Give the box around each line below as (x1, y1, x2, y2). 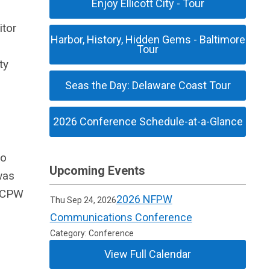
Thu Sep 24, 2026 (49, 195, 116, 205)
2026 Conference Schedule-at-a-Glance (52, 115, 243, 128)
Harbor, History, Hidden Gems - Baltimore (50, 33, 245, 46)
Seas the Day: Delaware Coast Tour (64, 79, 231, 92)
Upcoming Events (49, 163, 146, 178)
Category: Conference (49, 228, 134, 238)
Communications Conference (49, 211, 192, 224)
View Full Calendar (104, 248, 192, 260)
